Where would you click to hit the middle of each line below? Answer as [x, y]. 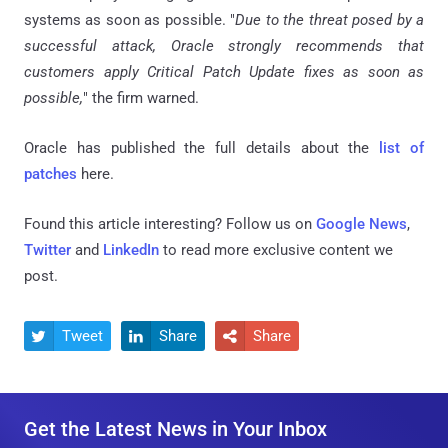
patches [50, 173]
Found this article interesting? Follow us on [170, 223]
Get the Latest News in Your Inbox [175, 428]
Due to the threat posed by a [330, 19]
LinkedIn [131, 249]
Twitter [47, 249]
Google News [361, 223]
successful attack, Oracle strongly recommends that [224, 45]
